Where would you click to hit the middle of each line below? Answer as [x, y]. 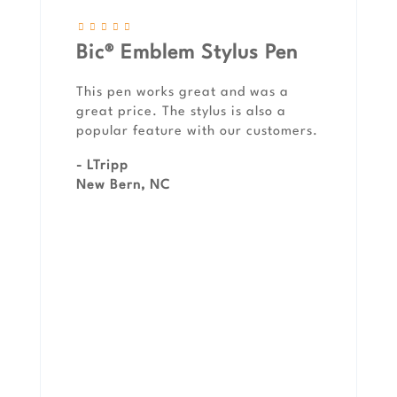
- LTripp [102, 167]
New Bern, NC [123, 186]
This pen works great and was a [183, 93]
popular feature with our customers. [197, 132]
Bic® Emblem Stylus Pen [187, 54]
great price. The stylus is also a [181, 113]
